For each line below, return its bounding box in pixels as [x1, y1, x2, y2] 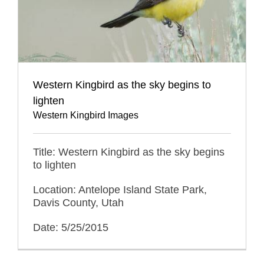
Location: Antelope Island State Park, [33, 183, 207, 196]
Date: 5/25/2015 [33, 221, 108, 233]
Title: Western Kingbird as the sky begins [33, 146, 225, 158]
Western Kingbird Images [33, 110, 138, 120]
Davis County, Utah [33, 196, 124, 209]
